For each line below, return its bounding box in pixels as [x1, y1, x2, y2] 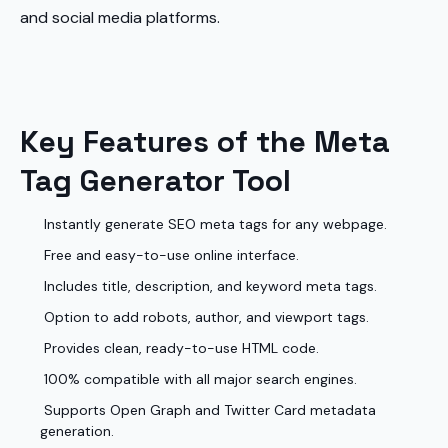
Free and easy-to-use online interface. [40, 246, 299, 264]
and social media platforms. [20, 7, 220, 28]
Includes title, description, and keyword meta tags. [40, 277, 377, 295]
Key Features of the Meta [20, 122, 390, 161]
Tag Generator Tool [20, 161, 291, 200]
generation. [40, 422, 114, 440]
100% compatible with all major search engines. [40, 370, 357, 388]
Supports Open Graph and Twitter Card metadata [40, 401, 376, 419]
